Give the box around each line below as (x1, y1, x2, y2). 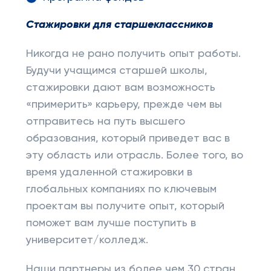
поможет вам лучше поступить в (25, 218, 196, 229)
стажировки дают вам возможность (25, 82, 215, 93)
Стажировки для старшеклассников (25, 19, 213, 30)
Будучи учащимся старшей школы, (25, 65, 207, 76)
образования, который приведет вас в (25, 133, 230, 144)
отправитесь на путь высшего (25, 116, 185, 127)
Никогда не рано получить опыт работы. (25, 48, 241, 59)
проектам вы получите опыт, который (25, 201, 224, 212)
